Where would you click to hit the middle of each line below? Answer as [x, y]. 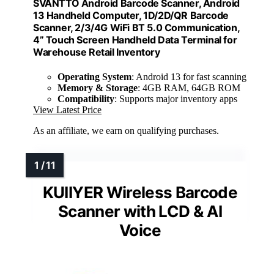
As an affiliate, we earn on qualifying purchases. [126, 130]
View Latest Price [67, 109]
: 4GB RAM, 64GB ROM [189, 87]
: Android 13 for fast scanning [189, 76]
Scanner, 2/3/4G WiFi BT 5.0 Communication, [136, 28]
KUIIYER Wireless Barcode [140, 192]
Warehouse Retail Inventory [97, 52]
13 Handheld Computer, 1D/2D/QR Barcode [131, 16]
